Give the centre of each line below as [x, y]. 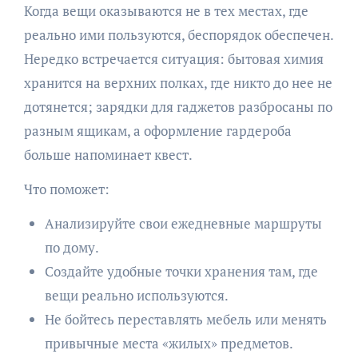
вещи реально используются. [136, 295]
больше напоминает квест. [108, 154]
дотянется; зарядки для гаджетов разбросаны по [178, 106]
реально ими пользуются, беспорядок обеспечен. [178, 34]
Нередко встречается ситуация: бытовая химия [173, 58]
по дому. [72, 247]
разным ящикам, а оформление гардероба [157, 130]
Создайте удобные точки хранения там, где [181, 271]
